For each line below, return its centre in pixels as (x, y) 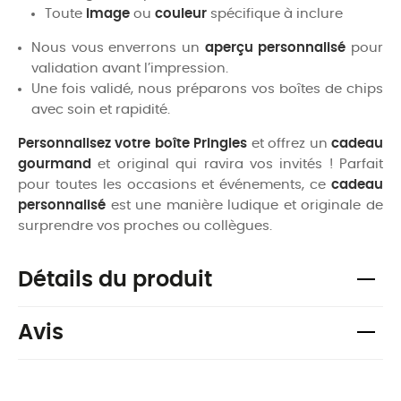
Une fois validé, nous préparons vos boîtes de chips (207, 89)
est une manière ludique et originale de (244, 205)
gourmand (55, 164)
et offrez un (290, 143)
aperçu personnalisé (275, 47)
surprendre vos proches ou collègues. (145, 226)
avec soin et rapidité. (101, 109)
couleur (181, 13)
